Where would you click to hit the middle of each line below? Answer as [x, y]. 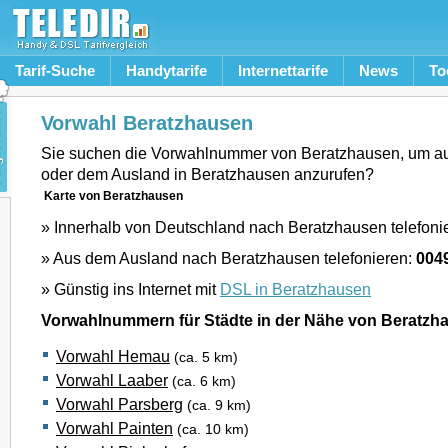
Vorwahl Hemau [113, 356]
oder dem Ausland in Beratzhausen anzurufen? [207, 174]
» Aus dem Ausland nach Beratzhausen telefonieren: [228, 258]
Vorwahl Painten [114, 428]
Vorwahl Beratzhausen [147, 122]
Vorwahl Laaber [112, 380]
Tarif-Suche [55, 70]
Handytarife [166, 70]
